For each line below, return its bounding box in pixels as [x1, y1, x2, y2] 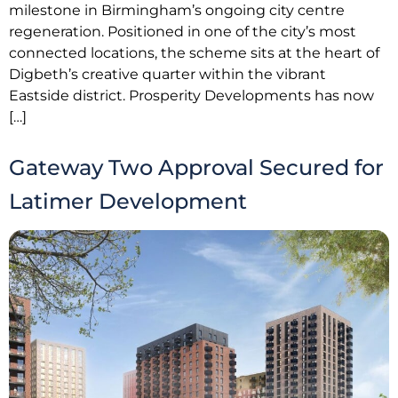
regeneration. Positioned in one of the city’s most [9, 23, 356, 41]
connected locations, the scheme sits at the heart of [9, 44, 379, 62]
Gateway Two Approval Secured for [9, 154, 384, 180]
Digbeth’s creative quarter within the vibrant [9, 66, 326, 84]
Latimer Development [9, 187, 247, 214]
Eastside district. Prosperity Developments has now [9, 87, 374, 105]
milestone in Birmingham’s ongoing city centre [9, 2, 345, 20]
